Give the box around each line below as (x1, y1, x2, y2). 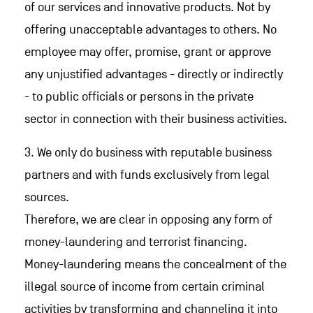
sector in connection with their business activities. (24, 112, 287, 126)
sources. (24, 190, 69, 205)
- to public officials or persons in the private (24, 89, 254, 104)
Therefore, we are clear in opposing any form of (24, 212, 272, 227)
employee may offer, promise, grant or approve (24, 45, 271, 59)
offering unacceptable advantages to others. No (24, 22, 277, 37)
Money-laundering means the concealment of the (24, 257, 286, 272)
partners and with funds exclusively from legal (24, 168, 270, 182)
